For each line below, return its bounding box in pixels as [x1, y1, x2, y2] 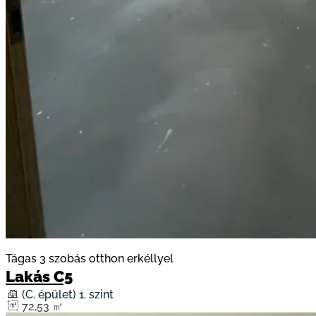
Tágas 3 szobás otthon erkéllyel [6, 252, 174, 266]
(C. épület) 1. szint [22, 288, 114, 302]
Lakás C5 [6, 268, 73, 286]
